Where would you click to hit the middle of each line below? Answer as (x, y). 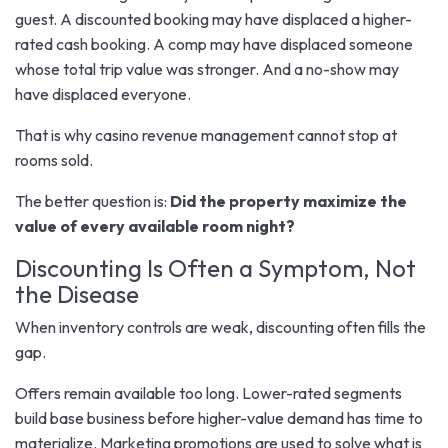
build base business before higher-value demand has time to (219, 417)
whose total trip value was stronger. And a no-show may (207, 68)
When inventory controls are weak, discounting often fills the (220, 326)
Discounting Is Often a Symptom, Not (215, 267)
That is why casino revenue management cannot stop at (206, 134)
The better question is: (92, 200)
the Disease (77, 293)
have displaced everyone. (103, 93)
